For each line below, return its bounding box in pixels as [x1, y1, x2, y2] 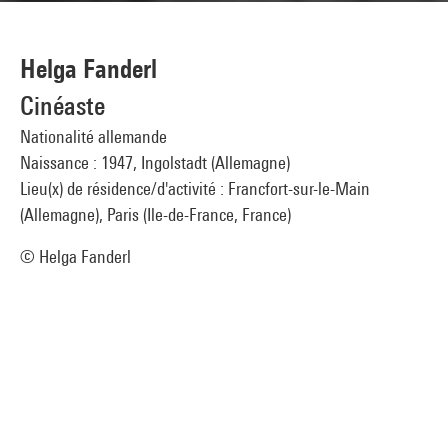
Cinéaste [20, 90, 105, 121]
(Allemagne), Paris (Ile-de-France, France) [20, 204, 291, 225]
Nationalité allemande [20, 126, 167, 147]
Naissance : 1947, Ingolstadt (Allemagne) [20, 152, 290, 173]
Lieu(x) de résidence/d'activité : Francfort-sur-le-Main [20, 178, 370, 199]
